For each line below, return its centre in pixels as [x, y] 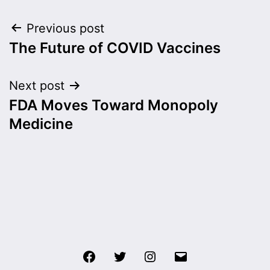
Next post [37, 85]
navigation [61, 59]
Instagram [180, 255]
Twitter [142, 255]
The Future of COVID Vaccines [115, 48]
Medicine [41, 124]
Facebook [119, 255]
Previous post [65, 28]
